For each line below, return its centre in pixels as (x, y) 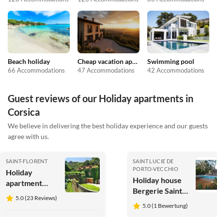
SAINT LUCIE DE (153, 161)
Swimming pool (171, 61)
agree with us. (28, 136)
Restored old (28, 193)
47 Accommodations (106, 70)
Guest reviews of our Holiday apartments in (101, 98)
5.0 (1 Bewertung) (165, 205)
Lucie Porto (153, 201)
